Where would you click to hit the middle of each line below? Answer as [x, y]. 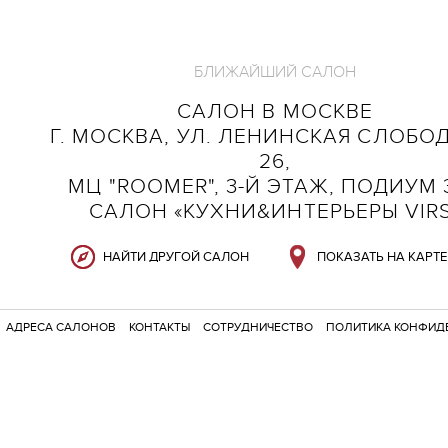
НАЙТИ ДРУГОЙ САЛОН [176, 256]
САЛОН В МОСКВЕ [275, 111]
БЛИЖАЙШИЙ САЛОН [275, 71]
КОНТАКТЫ [160, 327]
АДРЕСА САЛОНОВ [61, 327]
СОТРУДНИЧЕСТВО [258, 327]
